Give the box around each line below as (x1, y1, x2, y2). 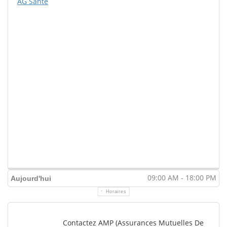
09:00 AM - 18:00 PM (147, 173, 216, 183)
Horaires (105, 189, 127, 195)
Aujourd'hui (11, 174, 51, 183)
